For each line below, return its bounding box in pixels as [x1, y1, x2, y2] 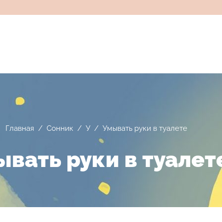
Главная [5, 124, 34, 133]
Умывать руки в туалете [102, 124, 187, 133]
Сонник [46, 124, 73, 133]
